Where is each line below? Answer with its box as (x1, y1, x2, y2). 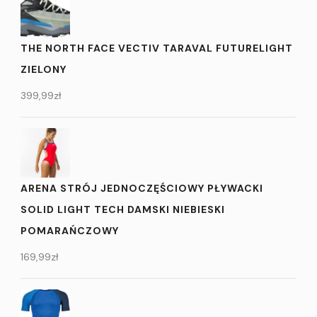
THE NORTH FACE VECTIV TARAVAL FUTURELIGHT (21, 41, 293, 54)
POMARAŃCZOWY (21, 224, 119, 237)
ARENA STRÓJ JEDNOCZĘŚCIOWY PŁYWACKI (21, 181, 263, 195)
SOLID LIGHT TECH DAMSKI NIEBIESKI (21, 202, 225, 216)
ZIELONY (21, 62, 67, 76)
